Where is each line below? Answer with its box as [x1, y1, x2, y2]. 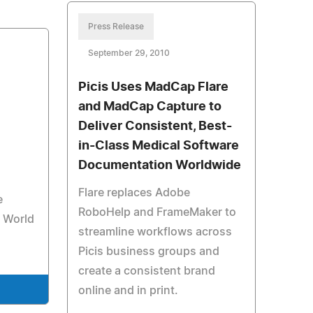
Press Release [87, 22, 144, 31]
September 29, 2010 [87, 49, 170, 57]
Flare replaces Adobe [78, 187, 190, 198]
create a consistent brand [78, 265, 215, 277]
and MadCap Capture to [78, 101, 221, 113]
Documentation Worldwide [78, 159, 241, 172]
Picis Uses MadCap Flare [78, 81, 228, 94]
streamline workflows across [78, 226, 232, 238]
